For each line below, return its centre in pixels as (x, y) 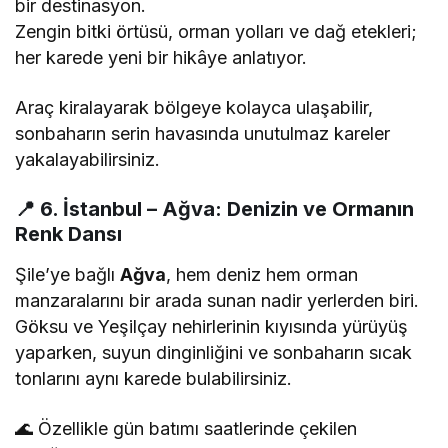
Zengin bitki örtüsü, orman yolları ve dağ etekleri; (216, 32)
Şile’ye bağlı (68, 275)
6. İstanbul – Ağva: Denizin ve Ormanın (227, 209)
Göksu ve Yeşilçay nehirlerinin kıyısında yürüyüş (212, 327)
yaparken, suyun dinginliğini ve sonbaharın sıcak (214, 353)
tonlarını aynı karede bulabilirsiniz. (154, 379)
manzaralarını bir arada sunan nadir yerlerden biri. (217, 301)
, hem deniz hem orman (262, 275)
